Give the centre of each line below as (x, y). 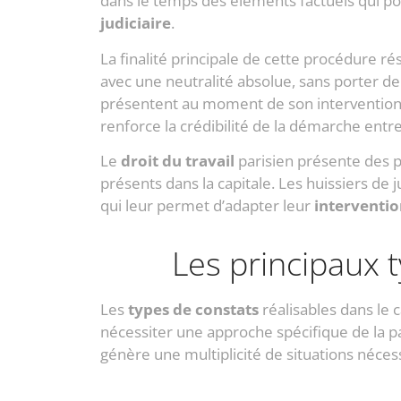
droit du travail (178, 161)
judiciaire (136, 23)
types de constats (193, 309)
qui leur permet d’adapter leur (207, 206)
